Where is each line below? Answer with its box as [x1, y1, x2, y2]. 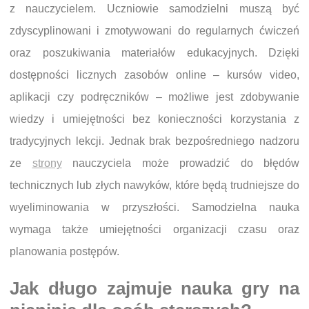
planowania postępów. [10, 246, 119, 258]
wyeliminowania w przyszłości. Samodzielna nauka [10, 201, 299, 214]
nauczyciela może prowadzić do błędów [61, 157, 299, 170]
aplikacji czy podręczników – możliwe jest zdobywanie [10, 91, 299, 103]
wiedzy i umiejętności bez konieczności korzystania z [10, 113, 299, 126]
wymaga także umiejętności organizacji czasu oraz [10, 223, 299, 236]
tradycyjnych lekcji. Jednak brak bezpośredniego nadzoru [10, 135, 299, 148]
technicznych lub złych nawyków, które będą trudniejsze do [10, 179, 299, 192]
